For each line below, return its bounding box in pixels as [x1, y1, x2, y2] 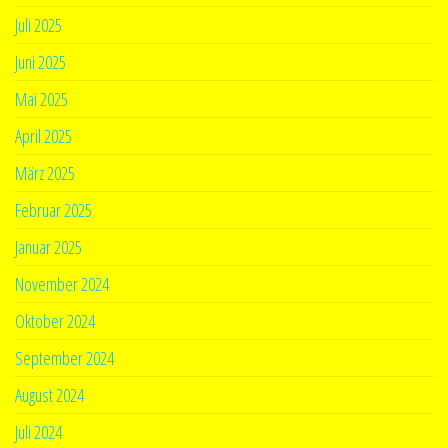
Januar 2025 [15, 234, 82, 259]
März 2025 [15, 160, 75, 185]
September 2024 [15, 345, 114, 370]
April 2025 [15, 123, 72, 148]
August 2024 [15, 382, 84, 407]
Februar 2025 [15, 197, 92, 222]
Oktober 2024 [15, 308, 95, 333]
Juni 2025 [15, 49, 66, 74]
